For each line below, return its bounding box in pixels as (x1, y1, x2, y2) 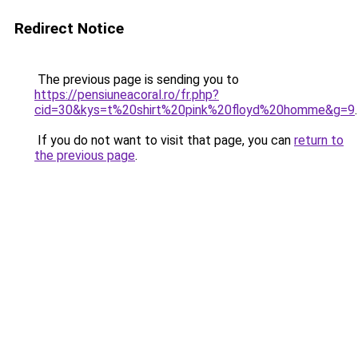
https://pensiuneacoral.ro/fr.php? (34, 87, 219, 102)
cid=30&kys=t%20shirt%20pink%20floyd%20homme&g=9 (34, 102, 355, 117)
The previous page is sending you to (34, 72, 239, 87)
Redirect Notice (14, 19, 124, 38)
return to (294, 133, 344, 148)
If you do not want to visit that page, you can (34, 133, 294, 148)
